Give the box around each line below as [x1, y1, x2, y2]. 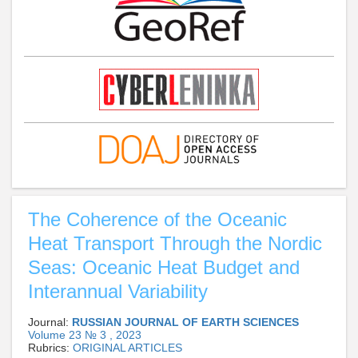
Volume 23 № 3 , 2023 [28, 328, 141, 342]
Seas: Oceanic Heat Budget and [28, 257, 300, 279]
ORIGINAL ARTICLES [73, 341, 182, 355]
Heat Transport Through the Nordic [28, 233, 322, 255]
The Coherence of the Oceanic [28, 209, 287, 231]
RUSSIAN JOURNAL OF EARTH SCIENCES [72, 316, 299, 329]
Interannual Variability [28, 280, 208, 303]
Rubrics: [28, 341, 73, 355]
